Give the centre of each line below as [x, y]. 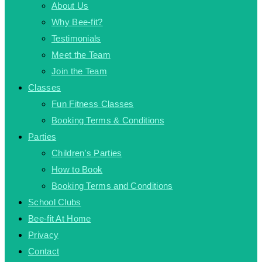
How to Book [77, 169]
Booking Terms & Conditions [108, 120]
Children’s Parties [87, 153]
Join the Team [79, 71]
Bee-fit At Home [60, 218]
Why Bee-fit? [77, 22]
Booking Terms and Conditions [112, 186]
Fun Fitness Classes [93, 104]
